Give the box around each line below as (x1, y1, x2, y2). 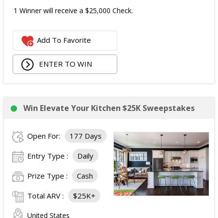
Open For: (27, 131, 62, 141)
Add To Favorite (37, 35, 91, 45)
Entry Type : (27, 151, 70, 161)
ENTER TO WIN (37, 58, 92, 69)
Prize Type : (27, 171, 70, 181)
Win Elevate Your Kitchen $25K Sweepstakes (23, 103, 195, 113)
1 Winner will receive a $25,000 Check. (14, 6, 133, 15)
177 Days (70, 131, 102, 141)
